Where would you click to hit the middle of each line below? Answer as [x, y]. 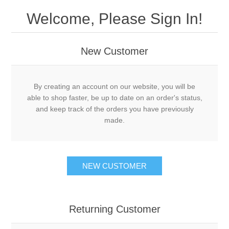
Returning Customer [114, 209]
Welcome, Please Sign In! [114, 18]
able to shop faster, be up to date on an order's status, [114, 97]
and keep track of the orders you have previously [114, 109]
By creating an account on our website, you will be [114, 86]
